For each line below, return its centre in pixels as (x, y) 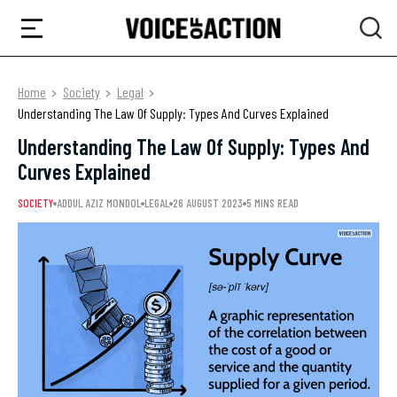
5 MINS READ (272, 203)
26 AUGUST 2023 (208, 203)
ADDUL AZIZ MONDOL (99, 203)
